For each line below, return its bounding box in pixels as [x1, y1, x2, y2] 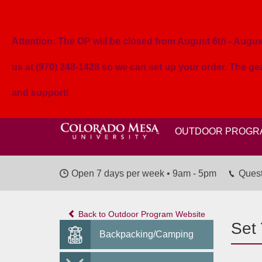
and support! [12, 88, 69, 98]
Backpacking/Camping [99, 229, 194, 239]
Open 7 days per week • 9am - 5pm [71, 168, 216, 178]
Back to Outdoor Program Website [75, 209, 205, 219]
